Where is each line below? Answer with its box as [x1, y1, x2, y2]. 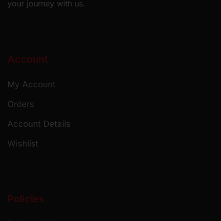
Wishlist [7, 139, 38, 149]
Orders [7, 99, 34, 110]
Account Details [7, 119, 71, 129]
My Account [7, 79, 56, 90]
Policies [7, 192, 44, 205]
